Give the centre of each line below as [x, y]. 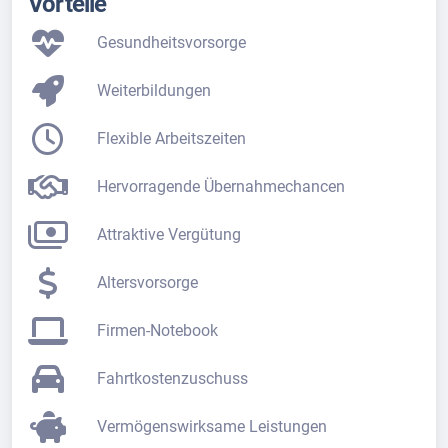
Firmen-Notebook [158, 330]
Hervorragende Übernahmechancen [221, 186]
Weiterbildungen [154, 90]
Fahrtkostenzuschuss [173, 378]
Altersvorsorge [148, 282]
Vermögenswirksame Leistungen [212, 426]
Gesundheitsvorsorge [172, 42]
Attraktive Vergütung [169, 234]
